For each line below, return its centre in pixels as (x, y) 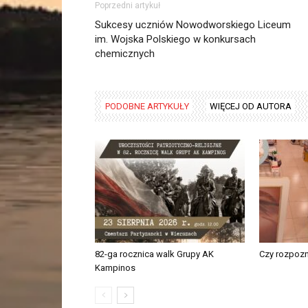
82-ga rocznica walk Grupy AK (154, 254)
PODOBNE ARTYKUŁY (147, 106)
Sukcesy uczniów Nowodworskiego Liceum (193, 25)
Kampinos (115, 268)
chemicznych (125, 54)
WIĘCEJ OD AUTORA (251, 106)
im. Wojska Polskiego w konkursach (175, 39)
